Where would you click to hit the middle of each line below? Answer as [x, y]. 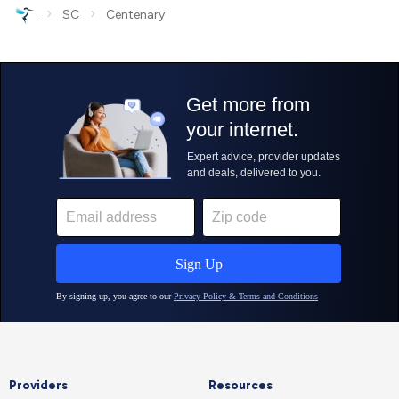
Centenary [130, 15]
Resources [240, 385]
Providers [38, 385]
